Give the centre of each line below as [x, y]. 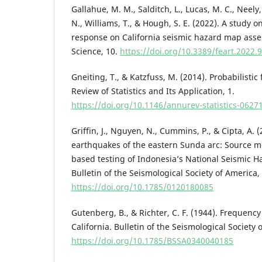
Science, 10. [96, 51]
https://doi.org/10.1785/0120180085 [142, 187]
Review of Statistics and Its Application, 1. [153, 91]
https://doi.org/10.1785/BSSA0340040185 [152, 241]
